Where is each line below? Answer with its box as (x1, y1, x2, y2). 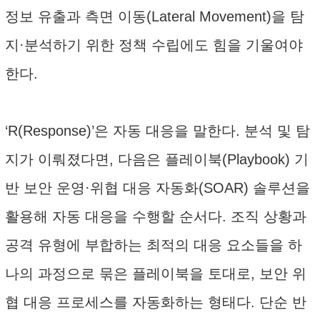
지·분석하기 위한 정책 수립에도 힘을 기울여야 (5, 37, 303, 53)
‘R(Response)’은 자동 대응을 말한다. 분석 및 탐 (5, 123, 310, 139)
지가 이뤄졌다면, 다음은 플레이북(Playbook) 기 (5, 151, 309, 167)
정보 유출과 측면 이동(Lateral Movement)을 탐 (5, 9, 304, 24)
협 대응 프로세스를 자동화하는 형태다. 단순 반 (5, 294, 306, 310)
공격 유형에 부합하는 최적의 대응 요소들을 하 (5, 237, 302, 253)
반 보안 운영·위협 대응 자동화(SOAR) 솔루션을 (5, 180, 310, 196)
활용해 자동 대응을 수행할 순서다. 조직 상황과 (5, 209, 306, 224)
